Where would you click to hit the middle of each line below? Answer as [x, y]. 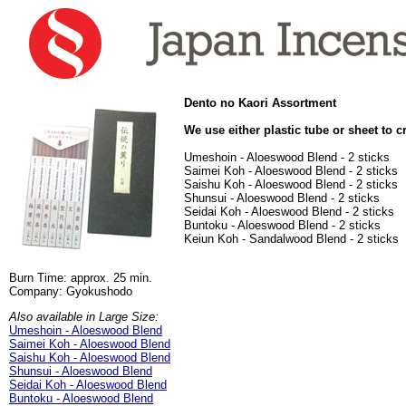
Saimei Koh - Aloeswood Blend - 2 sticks [291, 171]
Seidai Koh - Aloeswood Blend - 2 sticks [289, 212]
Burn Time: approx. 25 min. [81, 278]
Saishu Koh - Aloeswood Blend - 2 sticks [291, 184]
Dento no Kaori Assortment [262, 103]
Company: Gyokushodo [71, 291]
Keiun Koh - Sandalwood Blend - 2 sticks [291, 239]
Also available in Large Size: [84, 317]
